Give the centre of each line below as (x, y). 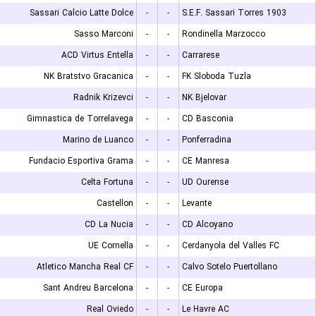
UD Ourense (205, 182)
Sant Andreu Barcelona (88, 288)
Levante (197, 203)
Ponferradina (207, 140)
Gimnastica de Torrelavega (80, 119)
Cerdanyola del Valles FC (231, 246)
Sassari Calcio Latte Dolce (81, 13)
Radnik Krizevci (103, 98)
